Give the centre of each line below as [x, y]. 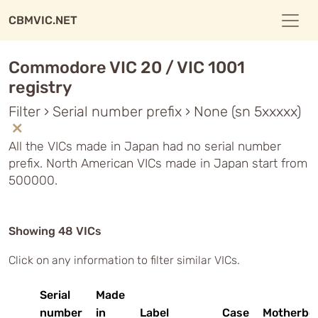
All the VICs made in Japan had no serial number [145, 146]
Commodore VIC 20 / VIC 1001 [127, 67]
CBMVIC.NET [43, 20]
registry [40, 87]
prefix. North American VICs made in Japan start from [158, 163]
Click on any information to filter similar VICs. [124, 260]
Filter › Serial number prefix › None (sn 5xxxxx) [155, 111]
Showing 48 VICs [55, 231]
